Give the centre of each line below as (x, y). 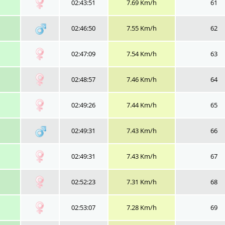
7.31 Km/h (141, 182)
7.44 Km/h (141, 105)
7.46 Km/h (141, 79)
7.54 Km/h (141, 54)
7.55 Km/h (141, 28)
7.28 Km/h (141, 207)
